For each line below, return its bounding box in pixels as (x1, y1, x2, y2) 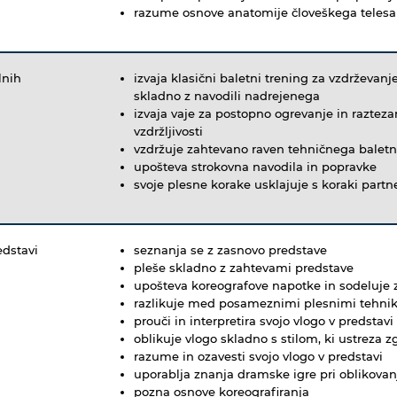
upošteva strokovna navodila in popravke (134, 159, 377, 174)
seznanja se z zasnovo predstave (134, 242, 331, 257)
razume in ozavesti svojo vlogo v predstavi (134, 348, 383, 363)
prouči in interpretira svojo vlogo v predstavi (134, 313, 393, 328)
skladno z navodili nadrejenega (134, 88, 320, 103)
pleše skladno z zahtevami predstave (134, 260, 354, 275)
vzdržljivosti (134, 123, 210, 138)
